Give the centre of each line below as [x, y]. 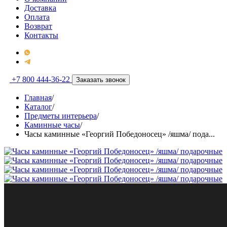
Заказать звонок [101, 80]
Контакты [41, 35]
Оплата [37, 17]
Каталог [38, 107]
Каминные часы [52, 125]
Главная [38, 98]
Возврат [38, 26]
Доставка [40, 8]
